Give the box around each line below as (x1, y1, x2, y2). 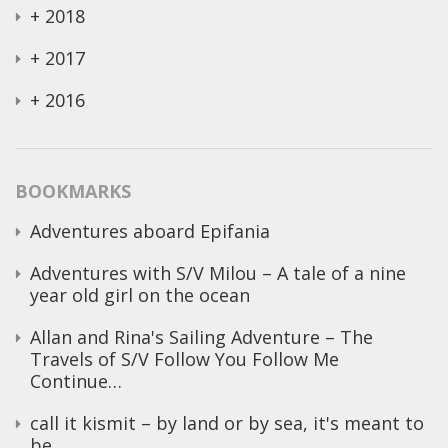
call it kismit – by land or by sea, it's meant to (30, 411, 424, 435)
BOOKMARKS (15, 179, 131, 203)
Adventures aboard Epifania (30, 219, 270, 243)
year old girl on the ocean (30, 283, 250, 307)
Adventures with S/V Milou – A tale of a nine (30, 261, 406, 285)
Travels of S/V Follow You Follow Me (30, 347, 339, 371)
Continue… (30, 369, 122, 393)
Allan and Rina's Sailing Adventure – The (30, 325, 373, 349)
